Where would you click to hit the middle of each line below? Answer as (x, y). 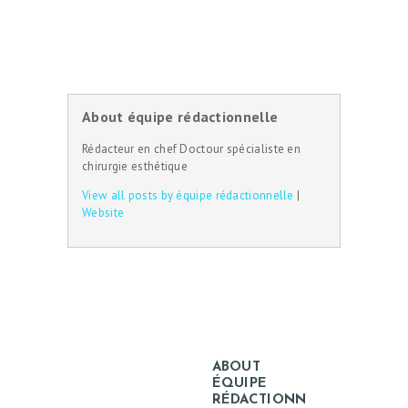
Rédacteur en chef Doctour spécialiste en (192, 149)
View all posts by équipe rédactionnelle (188, 196)
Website (103, 213)
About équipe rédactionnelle (180, 117)
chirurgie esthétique (135, 167)
